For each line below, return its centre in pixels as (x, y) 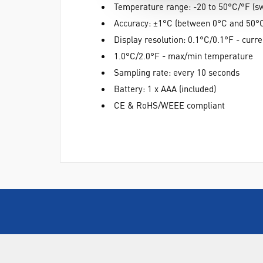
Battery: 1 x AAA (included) (165, 89)
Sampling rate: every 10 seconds (177, 72)
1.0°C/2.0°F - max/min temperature (183, 56)
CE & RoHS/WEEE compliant (169, 105)
